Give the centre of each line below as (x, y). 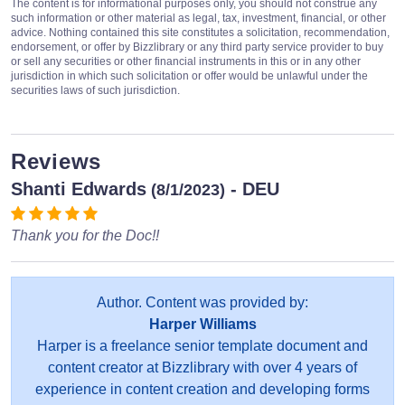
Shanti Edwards (79, 188)
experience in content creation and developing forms (202, 389)
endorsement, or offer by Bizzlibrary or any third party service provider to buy (197, 47)
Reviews (56, 161)
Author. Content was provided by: (202, 302)
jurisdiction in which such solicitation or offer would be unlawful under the (189, 75)
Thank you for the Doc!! (85, 235)
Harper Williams (202, 324)
